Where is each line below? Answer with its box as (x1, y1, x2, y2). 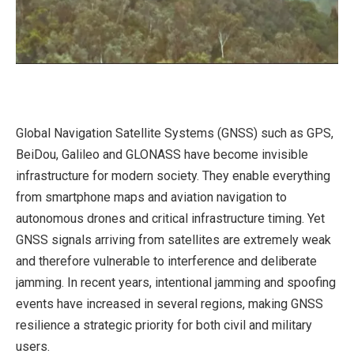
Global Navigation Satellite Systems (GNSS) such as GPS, (16, 126, 333, 141)
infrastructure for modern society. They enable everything (16, 168, 330, 183)
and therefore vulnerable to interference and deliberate (16, 254, 317, 269)
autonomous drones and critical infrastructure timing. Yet (16, 211, 325, 226)
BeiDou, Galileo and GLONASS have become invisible (16, 147, 308, 162)
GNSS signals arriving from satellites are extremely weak (16, 232, 331, 247)
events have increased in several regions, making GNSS (16, 296, 323, 311)
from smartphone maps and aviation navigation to (16, 190, 287, 205)
